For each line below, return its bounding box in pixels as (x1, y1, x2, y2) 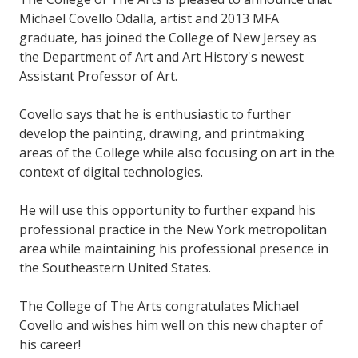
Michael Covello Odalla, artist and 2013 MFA (19, 10, 279, 28)
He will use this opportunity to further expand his (19, 201, 316, 220)
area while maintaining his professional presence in (19, 240, 328, 258)
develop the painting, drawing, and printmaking (19, 125, 304, 143)
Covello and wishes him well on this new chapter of (19, 316, 323, 335)
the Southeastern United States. (19, 259, 211, 277)
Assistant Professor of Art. (19, 67, 177, 86)
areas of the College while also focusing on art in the (19, 144, 335, 162)
